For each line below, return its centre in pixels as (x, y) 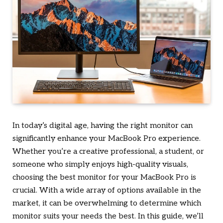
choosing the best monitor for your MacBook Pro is (104, 178)
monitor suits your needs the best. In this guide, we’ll (108, 217)
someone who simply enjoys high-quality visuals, (100, 165)
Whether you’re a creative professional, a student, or (108, 152)
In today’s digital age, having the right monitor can (103, 126)
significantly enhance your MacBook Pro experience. (107, 139)
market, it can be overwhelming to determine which (107, 204)
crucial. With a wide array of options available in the (107, 191)
